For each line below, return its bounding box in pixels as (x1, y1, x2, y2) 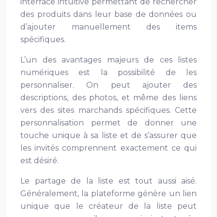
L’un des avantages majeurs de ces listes (20, 55, 197, 64)
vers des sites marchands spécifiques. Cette (20, 106, 197, 115)
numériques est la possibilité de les (20, 68, 197, 77)
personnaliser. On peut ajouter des (20, 80, 197, 90)
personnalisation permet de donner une (20, 118, 197, 127)
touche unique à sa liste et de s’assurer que (20, 131, 197, 140)
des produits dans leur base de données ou (20, 10, 197, 19)
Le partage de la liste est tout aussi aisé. (20, 176, 197, 186)
